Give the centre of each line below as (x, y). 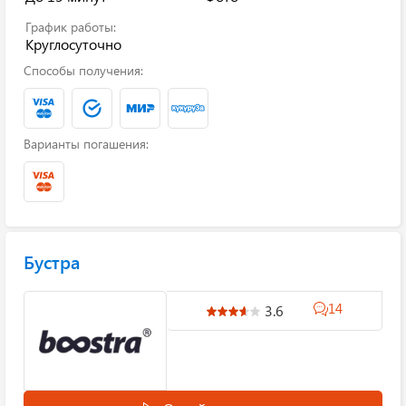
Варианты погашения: (86, 144)
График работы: (71, 27)
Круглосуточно (73, 44)
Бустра (52, 261)
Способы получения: (83, 70)
